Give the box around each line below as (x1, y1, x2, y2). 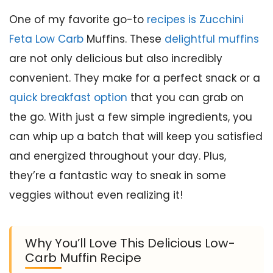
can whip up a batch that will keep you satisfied (9, 129, 263, 144)
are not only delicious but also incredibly (9, 51, 222, 66)
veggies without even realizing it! (9, 187, 183, 202)
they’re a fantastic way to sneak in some (9, 168, 226, 183)
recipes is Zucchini (147, 12, 244, 27)
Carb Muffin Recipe (25, 249, 141, 266)
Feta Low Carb (9, 31, 83, 46)
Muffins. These (83, 31, 165, 46)
